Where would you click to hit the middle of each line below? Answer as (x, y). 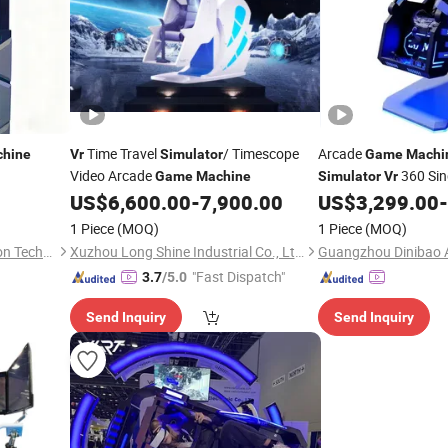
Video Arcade (112, 175)
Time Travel (121, 153)
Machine (223, 176)
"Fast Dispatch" (238, 276)
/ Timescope (260, 153)
